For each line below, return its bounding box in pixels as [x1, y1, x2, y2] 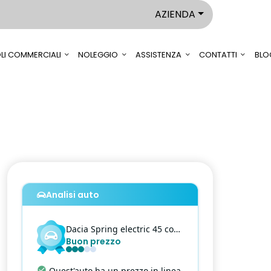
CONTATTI [198, 49, 237, 61]
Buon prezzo [66, 235, 121, 247]
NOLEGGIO [78, 49, 119, 61]
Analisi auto [45, 189, 99, 201]
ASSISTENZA [135, 49, 182, 61]
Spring [91, 223, 118, 235]
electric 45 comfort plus [120, 223, 174, 235]
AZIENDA [155, 7, 196, 21]
